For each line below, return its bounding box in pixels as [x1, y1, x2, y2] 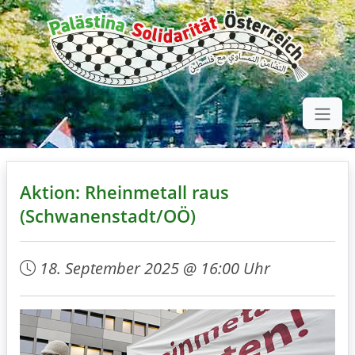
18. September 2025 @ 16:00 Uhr [40, 257, 270, 279]
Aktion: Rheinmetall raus [20, 180, 229, 204]
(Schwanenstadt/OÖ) [20, 204, 196, 227]
